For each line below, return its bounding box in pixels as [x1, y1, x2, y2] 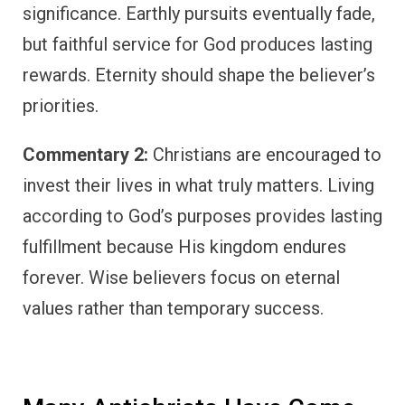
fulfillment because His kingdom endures [23, 236, 346, 259]
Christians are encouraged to [148, 144, 381, 166]
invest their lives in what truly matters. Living [23, 174, 374, 197]
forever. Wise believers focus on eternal [23, 267, 340, 289]
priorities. [23, 95, 99, 118]
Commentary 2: [23, 144, 148, 166]
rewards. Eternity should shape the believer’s [23, 64, 375, 87]
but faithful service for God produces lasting [23, 33, 372, 56]
